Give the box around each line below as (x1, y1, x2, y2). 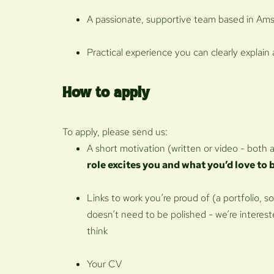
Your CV (87, 257, 122, 270)
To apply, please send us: (62, 125, 168, 138)
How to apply (62, 86, 150, 100)
